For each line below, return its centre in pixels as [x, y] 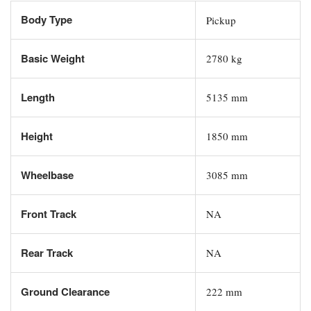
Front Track [47, 213]
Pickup [219, 20]
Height [35, 136]
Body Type [45, 19]
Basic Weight [51, 58]
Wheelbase [46, 175]
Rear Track [45, 252]
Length [36, 97]
